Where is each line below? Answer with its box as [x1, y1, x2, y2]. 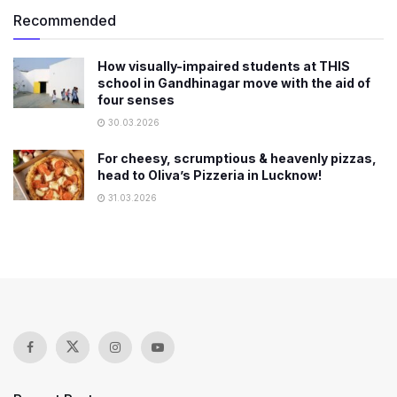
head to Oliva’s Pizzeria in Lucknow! [97, 167, 322, 183]
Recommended [13, 11, 116, 29]
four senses [97, 91, 175, 107]
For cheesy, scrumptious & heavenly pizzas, [97, 150, 377, 166]
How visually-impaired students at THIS [97, 58, 350, 74]
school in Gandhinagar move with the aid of [97, 74, 370, 90]
